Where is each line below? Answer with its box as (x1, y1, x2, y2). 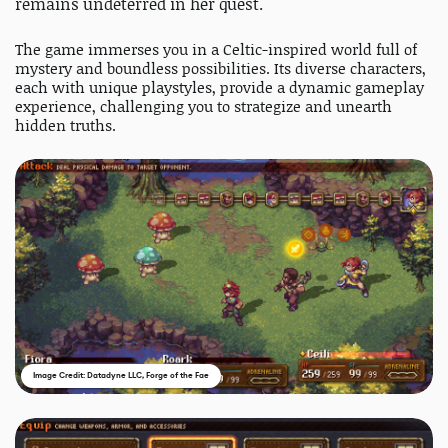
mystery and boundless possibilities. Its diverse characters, (15, 58, 426, 80)
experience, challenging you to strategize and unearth (15, 96, 392, 118)
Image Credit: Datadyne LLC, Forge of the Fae (33, 370, 209, 382)
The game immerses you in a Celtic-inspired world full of (15, 39, 417, 61)
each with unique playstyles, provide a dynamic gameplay (15, 77, 424, 99)
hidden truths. (15, 115, 116, 137)
